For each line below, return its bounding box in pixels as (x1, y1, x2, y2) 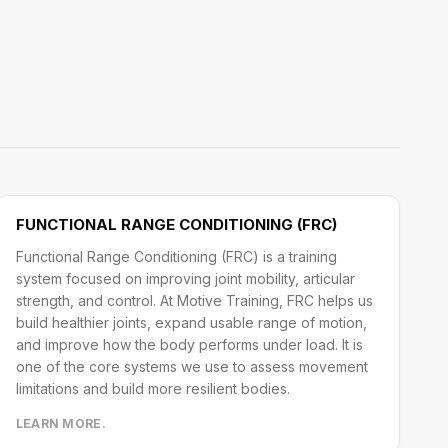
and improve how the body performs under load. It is (15, 336, 363, 353)
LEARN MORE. (15, 416, 106, 431)
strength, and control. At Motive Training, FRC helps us (15, 292, 373, 309)
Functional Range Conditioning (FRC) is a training (15, 248, 337, 265)
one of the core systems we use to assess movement (15, 358, 368, 375)
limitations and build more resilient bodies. (15, 380, 290, 397)
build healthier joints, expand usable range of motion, (15, 314, 367, 331)
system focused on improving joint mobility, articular (15, 270, 355, 287)
